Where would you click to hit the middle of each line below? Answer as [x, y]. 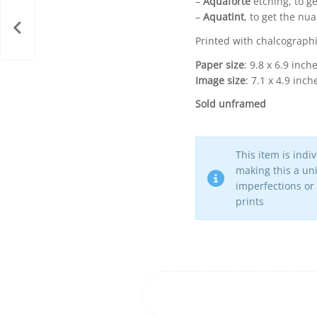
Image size [220, 80]
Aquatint [223, 16]
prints [249, 202]
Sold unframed [230, 104]
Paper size [219, 64]
